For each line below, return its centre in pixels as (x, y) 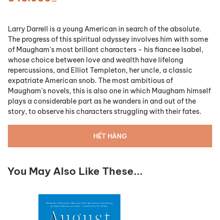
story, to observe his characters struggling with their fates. (105, 112)
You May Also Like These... (75, 171)
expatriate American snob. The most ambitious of (90, 81)
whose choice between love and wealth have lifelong (96, 60)
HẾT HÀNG (110, 136)
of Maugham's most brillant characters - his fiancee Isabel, (106, 50)
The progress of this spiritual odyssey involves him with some (108, 40)
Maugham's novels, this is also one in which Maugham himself (109, 91)
